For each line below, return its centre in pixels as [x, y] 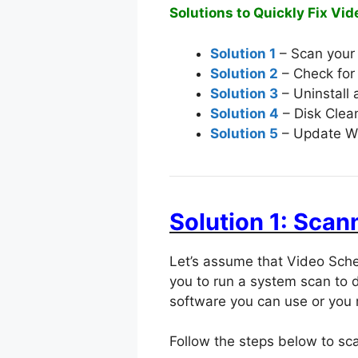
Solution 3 [244, 93]
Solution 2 [244, 73]
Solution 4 [245, 113]
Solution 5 [244, 133]
